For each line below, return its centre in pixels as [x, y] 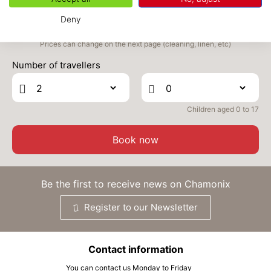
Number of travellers [56, 65]
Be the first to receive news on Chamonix [135, 184]
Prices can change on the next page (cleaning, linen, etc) [135, 44]
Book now [135, 140]
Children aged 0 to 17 [223, 109]
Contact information [135, 249]
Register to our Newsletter [140, 207]
